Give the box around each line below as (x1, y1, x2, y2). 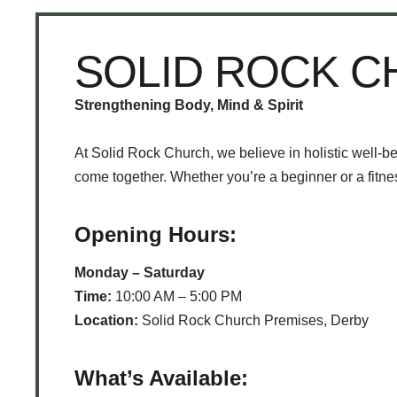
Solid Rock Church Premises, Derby (138, 312, 369, 328)
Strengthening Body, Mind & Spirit (74, 97, 303, 113)
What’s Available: (74, 365, 248, 390)
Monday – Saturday (74, 264, 205, 280)
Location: (74, 312, 138, 328)
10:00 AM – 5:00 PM (112, 288, 242, 304)
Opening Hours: (74, 222, 237, 246)
